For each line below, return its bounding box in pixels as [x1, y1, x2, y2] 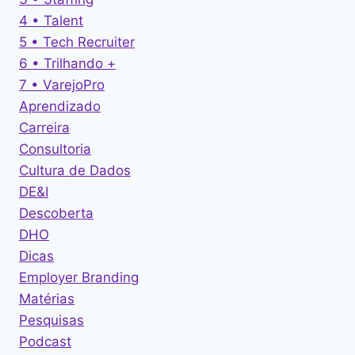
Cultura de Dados [19, 162, 131, 178]
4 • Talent [19, 12, 83, 29]
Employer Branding [19, 269, 139, 285]
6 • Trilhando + [19, 55, 116, 71]
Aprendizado [19, 97, 101, 114]
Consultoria [19, 140, 91, 157]
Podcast [19, 333, 71, 349]
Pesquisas [19, 311, 84, 328]
